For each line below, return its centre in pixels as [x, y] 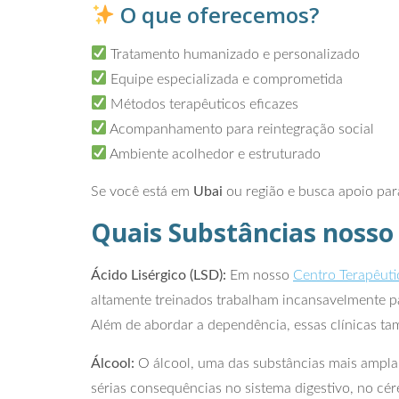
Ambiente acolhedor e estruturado [214, 154]
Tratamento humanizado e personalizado [234, 54]
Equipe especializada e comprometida [225, 79]
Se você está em [142, 191]
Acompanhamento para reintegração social [241, 129]
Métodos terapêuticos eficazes [203, 104]
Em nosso [260, 276]
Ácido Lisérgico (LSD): [159, 276]
